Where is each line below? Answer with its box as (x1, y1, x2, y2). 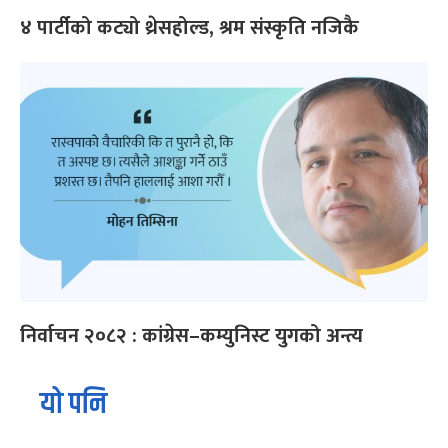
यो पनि (40, 382, 107, 428)
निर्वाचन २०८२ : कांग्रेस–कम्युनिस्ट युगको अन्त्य (20, 319, 363, 354)
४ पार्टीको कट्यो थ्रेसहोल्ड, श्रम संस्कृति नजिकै (20, 11, 359, 46)
